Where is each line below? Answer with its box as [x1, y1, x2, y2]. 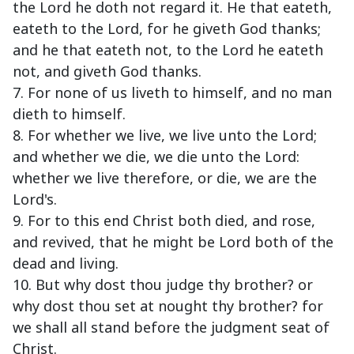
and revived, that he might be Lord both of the [13, 232, 333, 252]
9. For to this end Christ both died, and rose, [13, 211, 315, 231]
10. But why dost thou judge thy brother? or [13, 275, 313, 295]
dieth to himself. [13, 104, 126, 124]
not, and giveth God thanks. [13, 62, 201, 81]
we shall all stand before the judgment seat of [13, 318, 330, 337]
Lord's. [13, 190, 57, 209]
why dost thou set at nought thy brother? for [13, 296, 323, 316]
